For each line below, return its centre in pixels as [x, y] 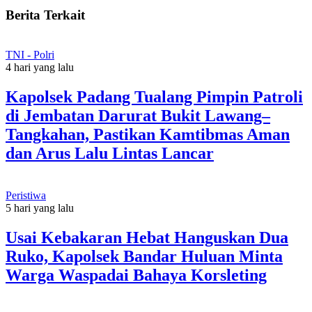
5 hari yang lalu [40, 208]
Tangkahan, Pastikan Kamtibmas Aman [148, 134]
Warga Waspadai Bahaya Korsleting [136, 275]
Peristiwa [26, 195]
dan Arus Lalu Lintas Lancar [110, 153]
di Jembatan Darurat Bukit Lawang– [138, 115]
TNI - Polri [30, 54]
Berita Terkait [45, 15]
